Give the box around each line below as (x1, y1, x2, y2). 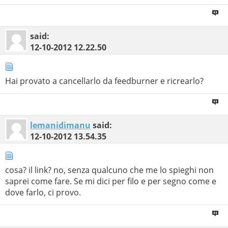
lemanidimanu (30, 119, 91, 131)
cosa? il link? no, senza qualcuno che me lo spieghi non (5, 164, 214, 176)
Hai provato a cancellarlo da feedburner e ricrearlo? (5, 75, 204, 87)
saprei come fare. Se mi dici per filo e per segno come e (5, 176, 216, 187)
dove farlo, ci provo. (5, 187, 81, 198)
